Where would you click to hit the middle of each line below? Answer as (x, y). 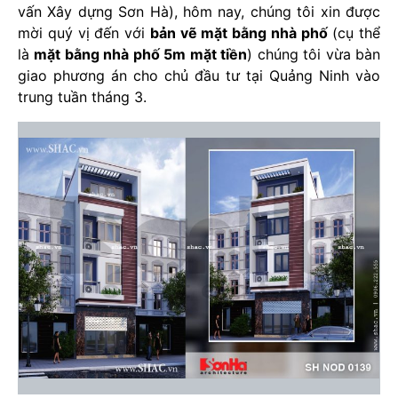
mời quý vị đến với (84, 33)
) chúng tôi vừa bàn (314, 54)
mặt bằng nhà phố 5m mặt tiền (141, 54)
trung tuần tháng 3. (82, 97)
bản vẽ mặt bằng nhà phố (239, 33)
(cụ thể (354, 33)
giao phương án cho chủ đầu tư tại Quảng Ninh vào (199, 76)
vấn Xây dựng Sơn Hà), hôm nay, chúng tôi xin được (199, 12)
